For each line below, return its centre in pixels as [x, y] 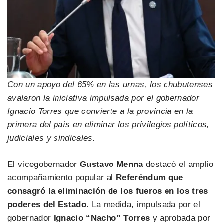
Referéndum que [149, 177]
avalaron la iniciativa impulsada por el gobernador [103, 98]
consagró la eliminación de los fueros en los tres [108, 191]
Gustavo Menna [111, 164]
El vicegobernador [44, 164]
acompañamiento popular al [62, 177]
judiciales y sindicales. [52, 138]
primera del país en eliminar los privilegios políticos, [109, 125]
